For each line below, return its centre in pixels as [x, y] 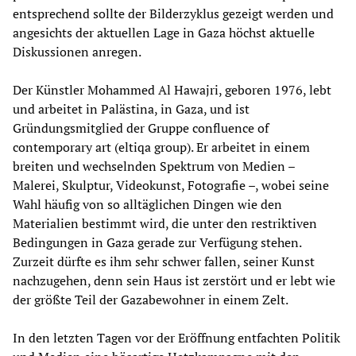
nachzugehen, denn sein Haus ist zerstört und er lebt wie [174, 281]
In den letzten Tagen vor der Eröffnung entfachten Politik [176, 338]
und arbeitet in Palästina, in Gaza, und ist [131, 109]
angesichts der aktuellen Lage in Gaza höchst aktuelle [164, 33]
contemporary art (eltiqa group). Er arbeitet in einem [161, 147]
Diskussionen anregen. [77, 52]
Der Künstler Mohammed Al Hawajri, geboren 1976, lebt [172, 90]
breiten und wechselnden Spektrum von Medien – [154, 166]
